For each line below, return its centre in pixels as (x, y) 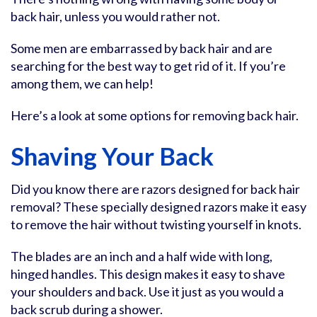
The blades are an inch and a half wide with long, (142, 256)
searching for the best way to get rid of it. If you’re (148, 66)
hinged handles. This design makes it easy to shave (148, 274)
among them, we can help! (82, 83)
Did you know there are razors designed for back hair (155, 189)
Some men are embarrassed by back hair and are (142, 48)
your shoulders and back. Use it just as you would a (147, 292)
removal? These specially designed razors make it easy (158, 207)
